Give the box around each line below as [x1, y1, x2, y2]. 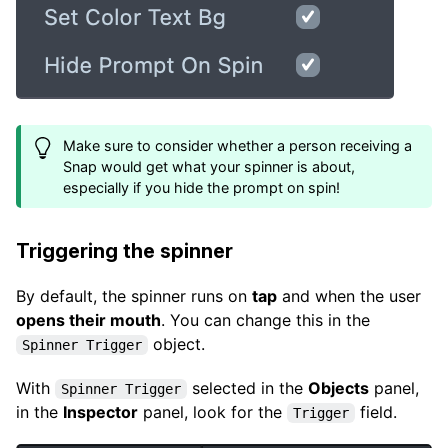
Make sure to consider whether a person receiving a [63, 136, 413, 154]
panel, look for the [138, 402, 287, 423]
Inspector [63, 402, 138, 423]
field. [355, 402, 397, 423]
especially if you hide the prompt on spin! [63, 178, 341, 196]
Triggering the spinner [16, 238, 233, 263]
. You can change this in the [161, 309, 370, 330]
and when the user [277, 285, 421, 306]
